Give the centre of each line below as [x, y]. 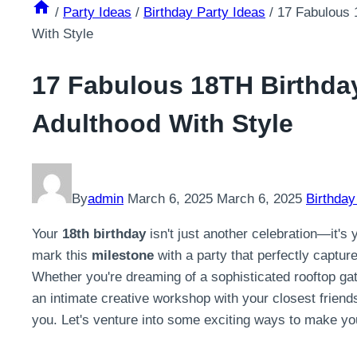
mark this [62, 256]
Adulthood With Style [163, 123]
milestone [123, 256]
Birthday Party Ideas [204, 13]
